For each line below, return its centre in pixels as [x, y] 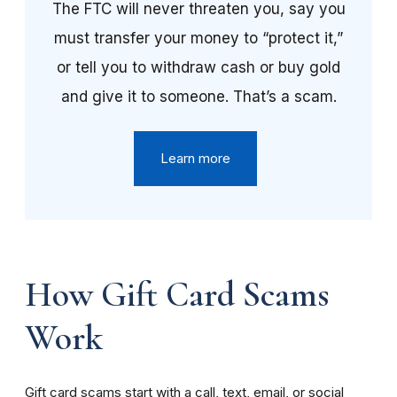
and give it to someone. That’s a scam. [198, 97]
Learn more [195, 159]
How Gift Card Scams [177, 295]
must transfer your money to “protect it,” [198, 39]
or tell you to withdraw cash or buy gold [198, 68]
